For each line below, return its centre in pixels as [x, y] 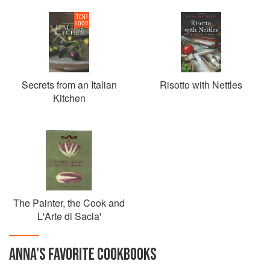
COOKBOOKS [126, 255]
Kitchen [69, 98]
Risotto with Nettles [201, 85]
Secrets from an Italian [69, 85]
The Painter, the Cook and [69, 203]
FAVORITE [71, 255]
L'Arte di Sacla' [69, 216]
